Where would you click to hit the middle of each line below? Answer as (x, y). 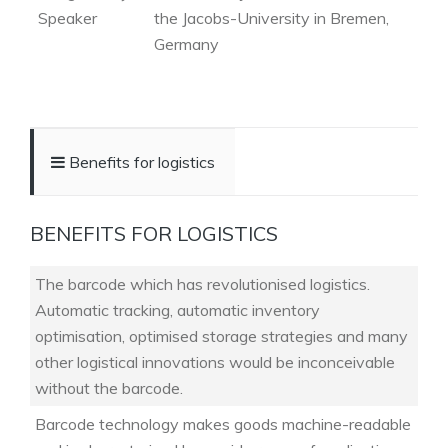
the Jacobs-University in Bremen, (271, 18)
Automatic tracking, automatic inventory (177, 310)
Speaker (67, 18)
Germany (186, 44)
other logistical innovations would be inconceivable (215, 362)
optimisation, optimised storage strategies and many (221, 336)
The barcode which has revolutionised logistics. (202, 284)
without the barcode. (109, 388)
